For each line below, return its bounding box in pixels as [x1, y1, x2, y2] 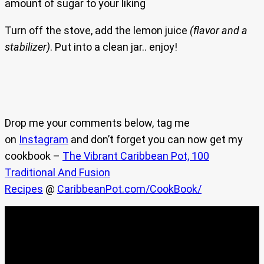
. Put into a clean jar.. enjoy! [50, 41, 177, 54]
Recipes [5, 183, 43, 196]
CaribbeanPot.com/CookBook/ [57, 183, 202, 196]
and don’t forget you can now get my [68, 133, 243, 146]
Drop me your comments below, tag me [5, 117, 190, 130]
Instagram [19, 133, 68, 146]
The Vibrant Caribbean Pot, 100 [62, 150, 209, 163]
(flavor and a [190, 24, 247, 37]
